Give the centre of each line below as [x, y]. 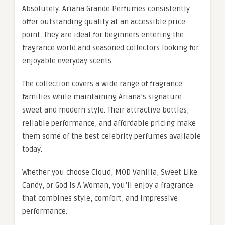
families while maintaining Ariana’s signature [102, 97]
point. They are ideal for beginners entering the [103, 35]
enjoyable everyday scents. [68, 61]
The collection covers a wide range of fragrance [102, 84]
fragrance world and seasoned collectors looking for [110, 48]
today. [32, 149]
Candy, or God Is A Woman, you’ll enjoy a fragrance [108, 185]
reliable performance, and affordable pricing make [109, 123]
